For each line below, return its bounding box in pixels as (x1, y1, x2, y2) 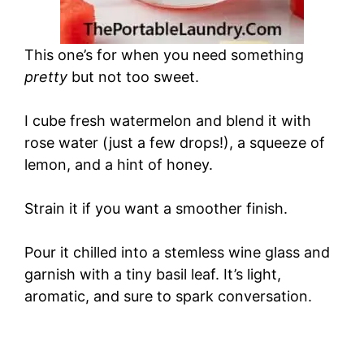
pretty (24, 68, 67, 86)
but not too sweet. (67, 68, 199, 86)
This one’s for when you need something (24, 46, 304, 64)
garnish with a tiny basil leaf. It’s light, (24, 266, 281, 284)
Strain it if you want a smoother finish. (24, 200, 288, 218)
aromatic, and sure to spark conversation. (24, 288, 312, 305)
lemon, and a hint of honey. (24, 156, 213, 174)
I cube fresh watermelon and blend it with (24, 112, 311, 130)
